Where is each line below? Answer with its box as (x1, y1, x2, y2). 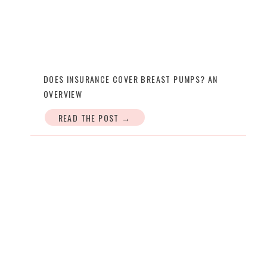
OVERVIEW (44, 88, 83, 100)
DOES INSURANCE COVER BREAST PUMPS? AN (44, 73, 218, 85)
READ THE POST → (58, 111, 131, 124)
